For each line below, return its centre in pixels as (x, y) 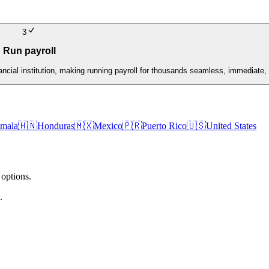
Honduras (56, 125)
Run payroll (29, 51)
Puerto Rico (164, 125)
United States (231, 125)
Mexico (108, 125)
